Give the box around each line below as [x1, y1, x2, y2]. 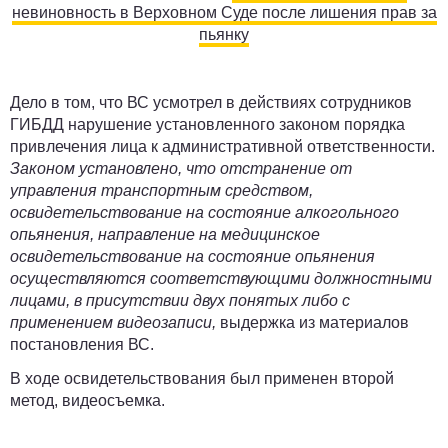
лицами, [10, 292, 74, 309]
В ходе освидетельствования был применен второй [10, 370, 394, 387]
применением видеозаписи [10, 314, 212, 331]
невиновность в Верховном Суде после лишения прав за [11, 4, 437, 21]
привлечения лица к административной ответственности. [10, 138, 435, 155]
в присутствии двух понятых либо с [74, 292, 350, 309]
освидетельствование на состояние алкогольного [10, 204, 399, 221]
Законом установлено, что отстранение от [10, 160, 352, 177]
